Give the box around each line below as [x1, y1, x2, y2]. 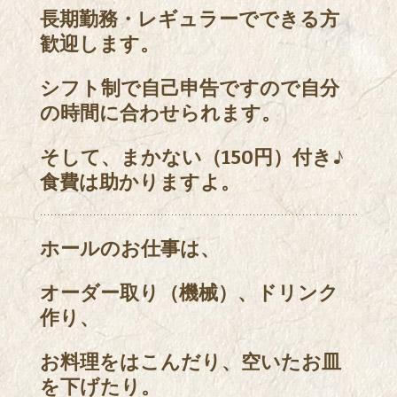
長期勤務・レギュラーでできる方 [40, 7, 339, 31]
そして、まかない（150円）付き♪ [40, 145, 344, 169]
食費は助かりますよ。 [40, 170, 240, 194]
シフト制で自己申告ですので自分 [40, 76, 339, 100]
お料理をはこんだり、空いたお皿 [40, 350, 341, 374]
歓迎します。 [40, 32, 160, 56]
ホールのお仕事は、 [40, 237, 220, 261]
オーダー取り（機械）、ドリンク [40, 281, 339, 305]
